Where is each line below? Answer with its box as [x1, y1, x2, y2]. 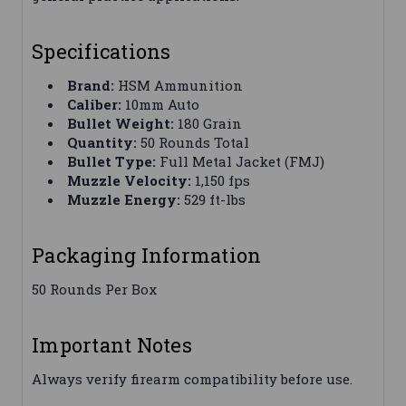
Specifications [32, 38, 171, 65]
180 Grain [174, 114, 243, 133]
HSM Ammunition [114, 76, 244, 95]
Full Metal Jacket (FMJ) [156, 152, 325, 171]
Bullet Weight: [67, 114, 175, 133]
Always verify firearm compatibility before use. [32, 370, 353, 389]
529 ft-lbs [180, 190, 246, 209]
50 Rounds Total [137, 133, 250, 152]
